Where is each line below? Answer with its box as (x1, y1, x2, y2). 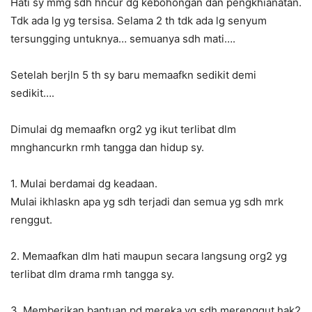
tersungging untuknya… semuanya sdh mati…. (10, 32, 235, 46)
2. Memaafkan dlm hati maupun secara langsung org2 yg (10, 249, 287, 263)
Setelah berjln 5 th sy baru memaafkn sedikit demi (10, 68, 256, 82)
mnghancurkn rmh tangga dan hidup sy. (10, 141, 204, 155)
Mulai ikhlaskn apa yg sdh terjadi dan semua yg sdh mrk (10, 195, 283, 209)
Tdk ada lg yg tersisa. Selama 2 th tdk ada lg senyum (10, 14, 267, 28)
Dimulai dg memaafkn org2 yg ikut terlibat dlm (10, 123, 236, 136)
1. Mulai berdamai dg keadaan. (10, 177, 157, 191)
